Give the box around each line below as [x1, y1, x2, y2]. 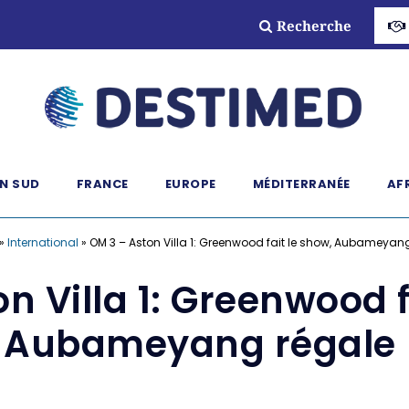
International [7, 235, 79, 250]
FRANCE [76, 175, 129, 193]
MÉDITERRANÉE [252, 175, 351, 193]
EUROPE [164, 175, 216, 193]
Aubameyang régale [4, 319, 405, 370]
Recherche [276, 16, 351, 35]
